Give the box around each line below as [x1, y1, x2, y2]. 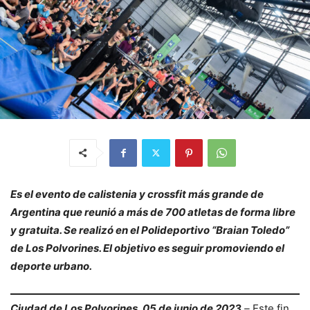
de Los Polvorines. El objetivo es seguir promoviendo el [10, 241, 284, 255]
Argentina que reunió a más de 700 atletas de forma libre [10, 205, 295, 219]
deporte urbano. [10, 259, 92, 273]
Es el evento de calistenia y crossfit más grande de [10, 187, 264, 201]
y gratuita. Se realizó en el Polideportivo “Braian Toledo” [10, 223, 289, 237]
